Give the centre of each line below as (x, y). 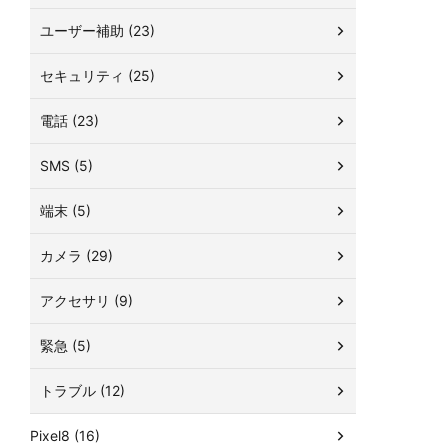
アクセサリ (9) (86, 301)
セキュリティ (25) (97, 76)
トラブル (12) (82, 391)
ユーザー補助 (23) (97, 31)
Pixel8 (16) (65, 436)
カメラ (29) (76, 256)
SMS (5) (66, 166)
